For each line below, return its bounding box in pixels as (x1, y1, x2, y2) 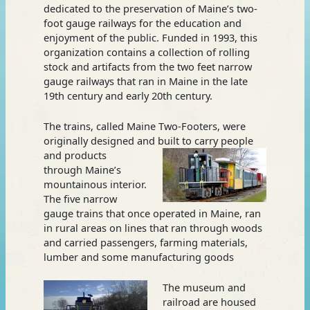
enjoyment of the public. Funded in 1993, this (43, 30, 257, 44)
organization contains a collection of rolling (43, 44, 250, 59)
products (64, 147, 107, 162)
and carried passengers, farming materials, (43, 235, 248, 249)
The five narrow (43, 191, 117, 206)
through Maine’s (43, 162, 121, 176)
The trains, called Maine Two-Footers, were (43, 118, 246, 133)
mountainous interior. (43, 176, 147, 191)
